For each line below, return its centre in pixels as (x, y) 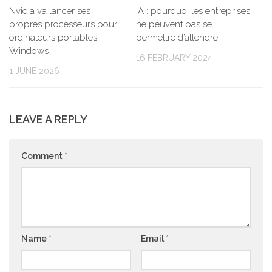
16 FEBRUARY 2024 (174, 57)
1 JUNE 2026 (34, 71)
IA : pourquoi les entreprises (193, 11)
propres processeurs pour (63, 24)
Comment (43, 156)
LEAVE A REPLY (48, 120)
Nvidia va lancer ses (50, 11)
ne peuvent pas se (174, 24)
